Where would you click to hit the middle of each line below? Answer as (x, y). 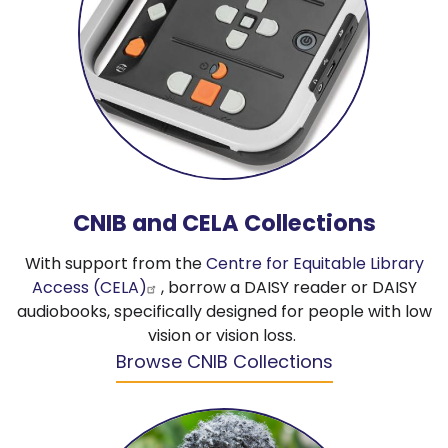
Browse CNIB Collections (224, 361)
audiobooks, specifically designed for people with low (224, 311)
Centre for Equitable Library (314, 263)
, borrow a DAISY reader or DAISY (288, 287)
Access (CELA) (89, 287)
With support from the (115, 263)
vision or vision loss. (224, 335)
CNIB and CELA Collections (224, 222)
